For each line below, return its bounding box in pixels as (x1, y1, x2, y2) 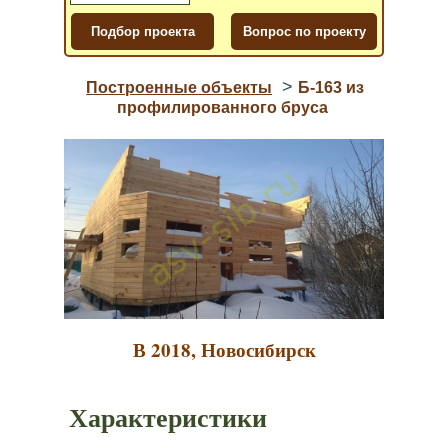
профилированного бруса (117, 99, 329, 116)
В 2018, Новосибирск (132, 336, 316, 363)
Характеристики (69, 398, 267, 436)
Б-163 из (298, 79, 365, 96)
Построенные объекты (86, 79, 273, 96)
